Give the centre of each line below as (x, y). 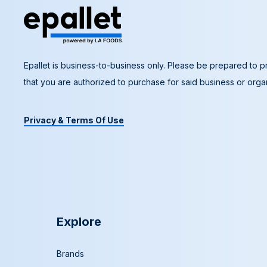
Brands (70, 254)
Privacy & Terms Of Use (74, 120)
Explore (79, 222)
